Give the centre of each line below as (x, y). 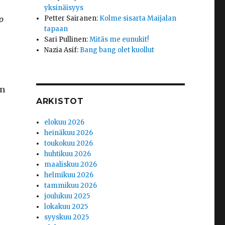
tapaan (56, 29)
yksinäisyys (64, 8)
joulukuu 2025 (67, 196)
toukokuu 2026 (69, 144)
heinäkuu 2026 (69, 133)
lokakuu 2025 (66, 207)
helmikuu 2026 (69, 175)
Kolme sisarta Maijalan (138, 19)
